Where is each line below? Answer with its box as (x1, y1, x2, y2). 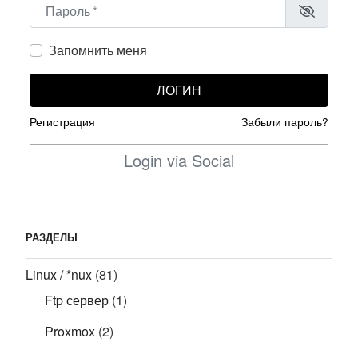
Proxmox (45, 322, 95, 341)
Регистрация (30, 113, 95, 129)
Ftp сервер (45, 291, 109, 310)
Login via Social (124, 148, 234, 172)
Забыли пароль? (241, 113, 328, 129)
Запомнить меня (49, 40, 147, 59)
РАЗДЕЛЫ (26, 229, 78, 245)
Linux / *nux (26, 265, 92, 284)
